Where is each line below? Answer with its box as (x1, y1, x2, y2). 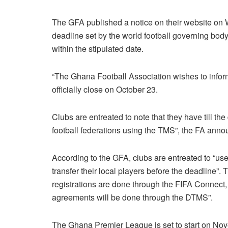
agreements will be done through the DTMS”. (52, 191, 213, 203)
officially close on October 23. (52, 83, 158, 95)
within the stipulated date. (52, 42, 144, 54)
